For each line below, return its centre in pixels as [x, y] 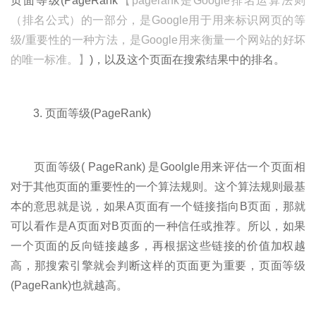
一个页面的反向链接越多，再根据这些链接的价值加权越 [158, 245]
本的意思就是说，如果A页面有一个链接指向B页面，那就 [158, 206]
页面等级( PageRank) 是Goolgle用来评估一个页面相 [158, 166]
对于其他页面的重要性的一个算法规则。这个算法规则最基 [158, 186]
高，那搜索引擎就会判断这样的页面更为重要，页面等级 [158, 265]
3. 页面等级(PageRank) [81, 113]
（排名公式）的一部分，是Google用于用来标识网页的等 [158, 20]
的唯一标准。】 [50, 59]
